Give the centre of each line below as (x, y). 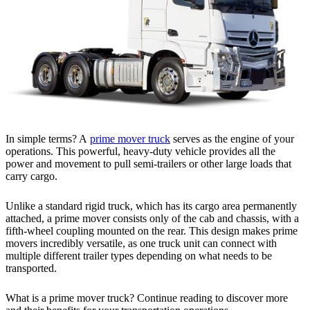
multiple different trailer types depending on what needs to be (139, 255)
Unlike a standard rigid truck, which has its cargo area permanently (151, 206)
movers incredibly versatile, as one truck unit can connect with (141, 243)
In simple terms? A (48, 138)
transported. (31, 268)
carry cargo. (33, 176)
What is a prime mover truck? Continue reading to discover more (147, 298)
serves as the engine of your (232, 138)
